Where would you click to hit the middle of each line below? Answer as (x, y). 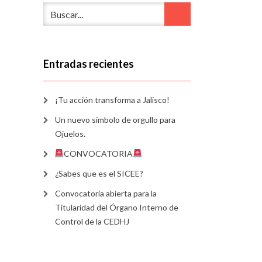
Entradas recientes (88, 64)
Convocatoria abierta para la (106, 193)
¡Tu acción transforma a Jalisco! (112, 100)
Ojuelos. (70, 134)
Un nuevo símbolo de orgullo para (115, 120)
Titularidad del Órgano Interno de (116, 207)
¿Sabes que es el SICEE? (99, 173)
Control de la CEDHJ (92, 221)
